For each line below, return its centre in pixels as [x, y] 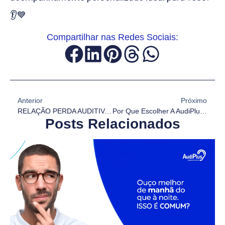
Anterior [30, 101]
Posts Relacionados [113, 124]
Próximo [194, 101]
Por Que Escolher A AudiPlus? [203, 111]
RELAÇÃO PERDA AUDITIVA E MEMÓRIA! [108, 111]
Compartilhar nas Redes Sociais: [113, 37]
